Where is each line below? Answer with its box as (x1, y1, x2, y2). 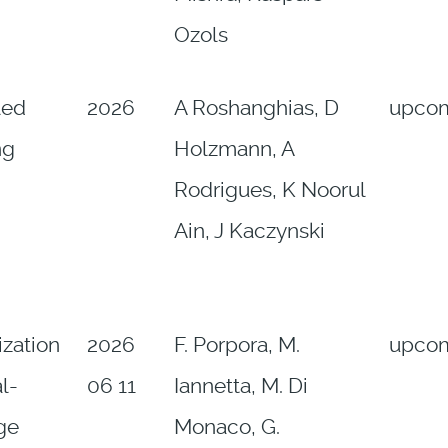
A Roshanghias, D (173, 96, 339, 121)
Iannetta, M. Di (173, 374, 308, 399)
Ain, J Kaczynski (173, 219, 325, 244)
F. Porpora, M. (173, 333, 300, 358)
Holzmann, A (173, 137, 294, 162)
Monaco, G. (173, 415, 280, 440)
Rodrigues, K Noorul (173, 178, 365, 203)
